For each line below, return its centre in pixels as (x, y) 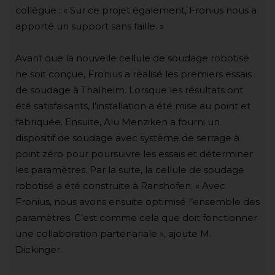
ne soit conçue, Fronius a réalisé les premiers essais (134, 74)
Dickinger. (39, 249)
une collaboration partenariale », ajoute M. (113, 233)
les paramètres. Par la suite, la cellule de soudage (130, 169)
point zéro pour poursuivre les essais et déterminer (134, 153)
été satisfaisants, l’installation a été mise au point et (133, 106)
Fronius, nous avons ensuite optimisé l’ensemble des (137, 201)
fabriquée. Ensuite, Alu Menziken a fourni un (118, 122)
